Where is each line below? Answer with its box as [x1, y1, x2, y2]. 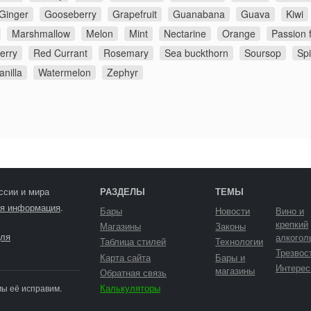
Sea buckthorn [165, 45, 228, 60]
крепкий [276, 217, 309, 230]
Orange [222, 26, 255, 40]
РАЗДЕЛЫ [100, 185, 145, 198]
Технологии [215, 235, 264, 249]
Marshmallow [12, 26, 70, 40]
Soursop [244, 45, 281, 60]
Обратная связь [100, 265, 167, 279]
